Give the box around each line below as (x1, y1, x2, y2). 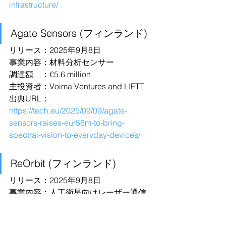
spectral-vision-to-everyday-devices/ (9, 130, 140, 140)
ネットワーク (9, 199, 58, 209)
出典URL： (9, 93, 49, 103)
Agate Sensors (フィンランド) (11, 27, 147, 39)
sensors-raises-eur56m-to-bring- (9, 118, 125, 128)
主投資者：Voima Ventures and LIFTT (9, 81, 144, 91)
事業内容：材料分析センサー (9, 57, 114, 67)
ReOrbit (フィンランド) (11, 157, 116, 169)
